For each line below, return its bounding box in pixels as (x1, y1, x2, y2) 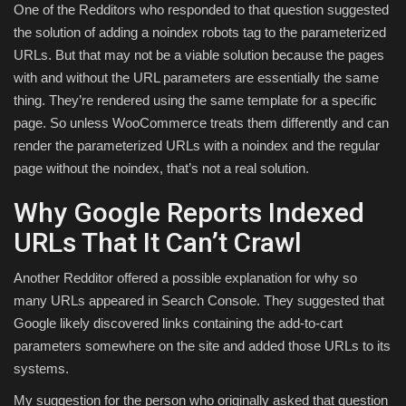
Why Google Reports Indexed (14, 197, 364, 229)
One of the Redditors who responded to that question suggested (14, 2, 389, 18)
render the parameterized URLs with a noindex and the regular (14, 138, 380, 154)
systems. (14, 361, 69, 377)
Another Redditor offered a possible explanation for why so (14, 270, 357, 286)
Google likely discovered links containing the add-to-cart (14, 315, 343, 332)
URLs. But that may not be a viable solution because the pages (14, 47, 384, 63)
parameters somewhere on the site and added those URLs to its (14, 338, 391, 354)
